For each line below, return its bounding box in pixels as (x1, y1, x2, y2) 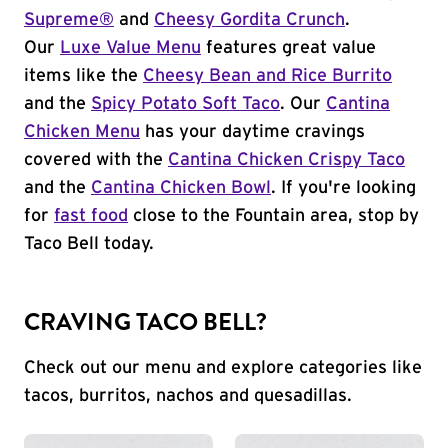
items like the (24, 67, 143, 85)
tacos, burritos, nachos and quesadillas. (24, 387, 352, 405)
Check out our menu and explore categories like (24, 359, 422, 377)
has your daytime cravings (140, 123, 365, 141)
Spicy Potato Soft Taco (91, 95, 280, 113)
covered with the (24, 151, 168, 169)
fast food (54, 207, 128, 225)
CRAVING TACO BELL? (24, 305, 267, 339)
